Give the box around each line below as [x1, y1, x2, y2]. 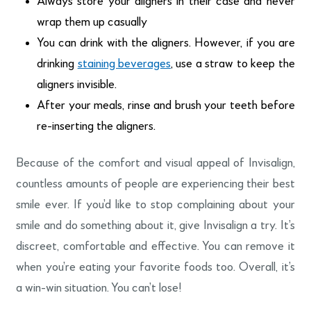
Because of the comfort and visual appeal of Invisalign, [16, 157, 295, 170]
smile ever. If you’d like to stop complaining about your [16, 199, 295, 212]
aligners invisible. [37, 78, 117, 91]
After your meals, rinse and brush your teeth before [37, 99, 295, 112]
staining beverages [77, 57, 171, 70]
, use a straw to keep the [171, 57, 295, 70]
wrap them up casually [37, 15, 148, 28]
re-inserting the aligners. [37, 119, 156, 133]
